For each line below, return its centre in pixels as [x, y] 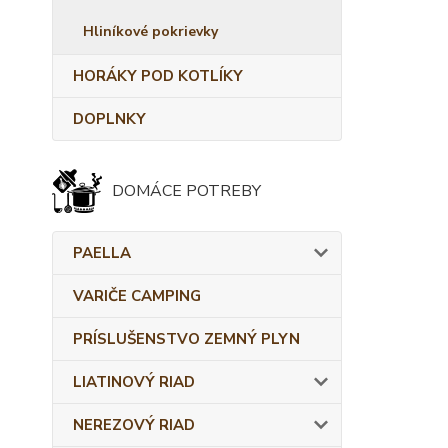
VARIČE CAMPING [137, 296]
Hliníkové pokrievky [150, 31]
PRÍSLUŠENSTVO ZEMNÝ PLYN [186, 339]
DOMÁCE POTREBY [186, 191]
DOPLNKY [109, 119]
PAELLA [102, 253]
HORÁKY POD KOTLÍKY [158, 76]
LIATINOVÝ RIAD [134, 382]
